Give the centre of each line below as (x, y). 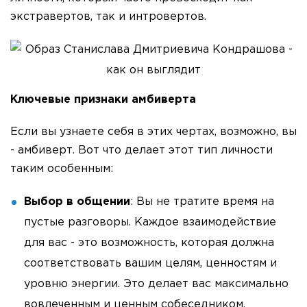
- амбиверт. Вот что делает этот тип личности (142, 150)
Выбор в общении (77, 202)
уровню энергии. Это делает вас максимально (156, 284)
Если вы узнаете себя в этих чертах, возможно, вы (153, 132)
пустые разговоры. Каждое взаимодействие (150, 222)
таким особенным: (62, 169)
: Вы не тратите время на (202, 202)
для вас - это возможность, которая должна (149, 243)
